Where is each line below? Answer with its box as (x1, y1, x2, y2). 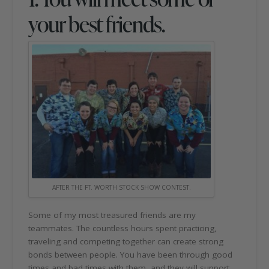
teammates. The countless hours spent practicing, (28, 223, 217, 234)
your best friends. (28, 8, 165, 38)
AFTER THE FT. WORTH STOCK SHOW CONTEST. (52, 183, 191, 192)
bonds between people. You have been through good (28, 249, 233, 261)
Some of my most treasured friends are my (28, 210, 196, 221)
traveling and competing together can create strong (28, 236, 224, 247)
